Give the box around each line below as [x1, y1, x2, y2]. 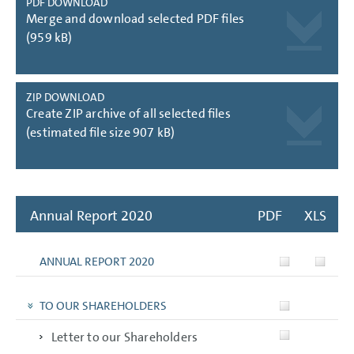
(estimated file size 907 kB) [25, 123, 175, 141]
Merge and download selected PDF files [25, 9, 245, 27]
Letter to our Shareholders [51, 328, 198, 345]
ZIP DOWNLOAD [25, 89, 104, 104]
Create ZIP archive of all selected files [25, 104, 231, 122]
